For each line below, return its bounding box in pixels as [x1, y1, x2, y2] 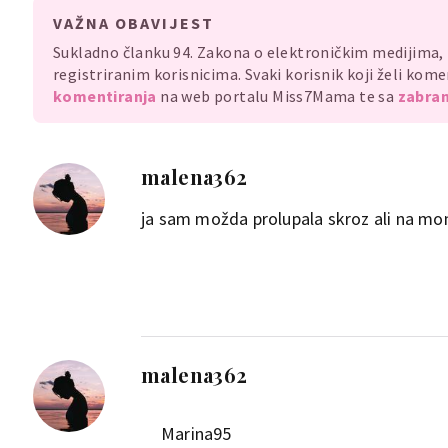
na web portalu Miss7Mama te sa [156, 86, 398, 106]
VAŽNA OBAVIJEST [53, 13, 214, 33]
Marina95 [161, 422, 232, 445]
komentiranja [53, 86, 157, 106]
